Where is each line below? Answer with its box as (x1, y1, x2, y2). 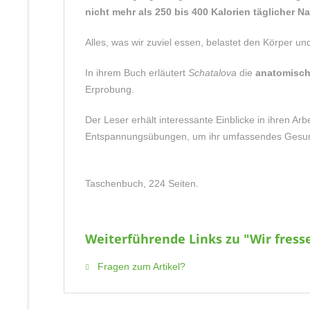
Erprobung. (85, 84, 134, 95)
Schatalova (188, 67, 237, 78)
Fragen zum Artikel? (95, 261, 185, 272)
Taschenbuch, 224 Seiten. (85, 178, 199, 189)
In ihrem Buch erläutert (85, 67, 188, 78)
